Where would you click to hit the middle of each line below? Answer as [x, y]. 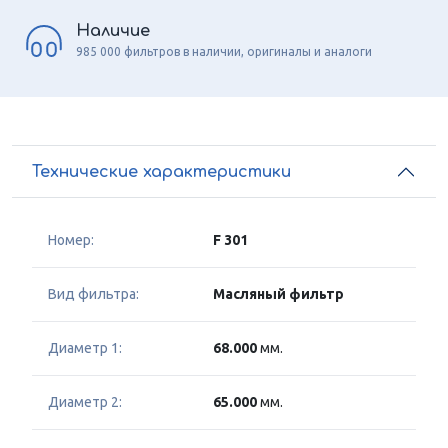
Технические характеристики [161, 171]
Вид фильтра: [93, 294]
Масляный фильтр [278, 294]
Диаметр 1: [85, 348]
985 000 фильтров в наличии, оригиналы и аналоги [224, 51]
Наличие [113, 30]
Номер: [71, 240]
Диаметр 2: [85, 402]
